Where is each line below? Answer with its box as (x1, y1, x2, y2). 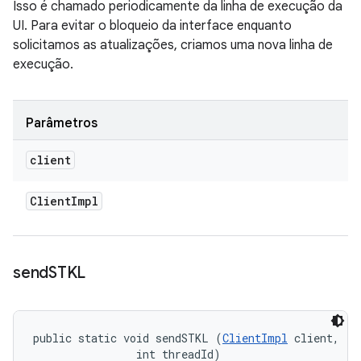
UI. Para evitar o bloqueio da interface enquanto (13, 18, 292, 34)
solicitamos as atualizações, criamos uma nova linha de (13, 37, 333, 53)
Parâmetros (26, 115, 98, 131)
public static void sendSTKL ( (33, 330, 222, 346)
